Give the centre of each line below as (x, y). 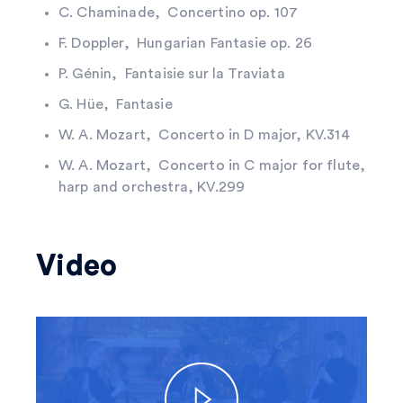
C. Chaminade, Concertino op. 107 (179, 12)
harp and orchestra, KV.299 (152, 187)
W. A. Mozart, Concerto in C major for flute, (212, 165)
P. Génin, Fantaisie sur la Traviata (174, 73)
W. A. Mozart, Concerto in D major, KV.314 (204, 134)
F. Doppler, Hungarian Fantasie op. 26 (188, 43)
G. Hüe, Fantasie (120, 104)
